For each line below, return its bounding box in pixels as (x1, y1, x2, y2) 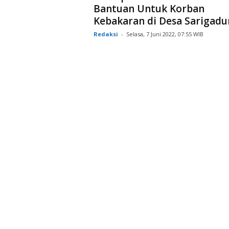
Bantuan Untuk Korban (93, 2, 204, 15)
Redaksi (93, 30, 118, 38)
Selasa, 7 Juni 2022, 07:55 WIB (126, 30, 203, 38)
